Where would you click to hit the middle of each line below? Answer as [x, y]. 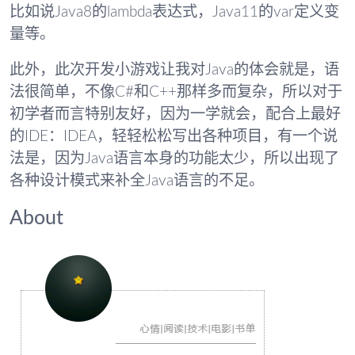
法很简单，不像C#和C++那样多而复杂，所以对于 [176, 93]
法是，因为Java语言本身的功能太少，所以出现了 [174, 159]
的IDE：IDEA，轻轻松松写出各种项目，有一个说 [174, 137]
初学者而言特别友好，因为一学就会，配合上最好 [175, 115]
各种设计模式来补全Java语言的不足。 [137, 181]
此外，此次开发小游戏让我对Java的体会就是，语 [174, 71]
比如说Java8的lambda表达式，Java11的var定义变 [174, 12]
